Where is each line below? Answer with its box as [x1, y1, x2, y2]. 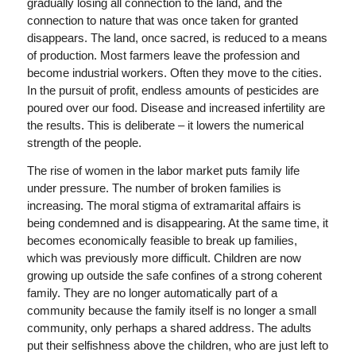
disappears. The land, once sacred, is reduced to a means [26, 30, 327, 44]
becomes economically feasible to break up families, [26, 233, 297, 247]
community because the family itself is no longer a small [26, 303, 316, 317]
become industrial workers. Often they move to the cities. [26, 65, 322, 79]
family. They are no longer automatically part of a [26, 285, 277, 300]
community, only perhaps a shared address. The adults [26, 320, 311, 335]
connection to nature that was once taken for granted [26, 13, 298, 27]
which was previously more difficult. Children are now [26, 250, 301, 265]
